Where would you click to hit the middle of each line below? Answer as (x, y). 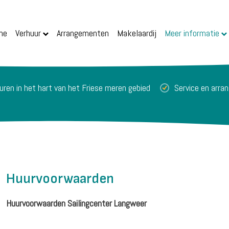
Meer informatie (192, 33)
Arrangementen (83, 33)
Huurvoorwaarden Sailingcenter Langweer (77, 203)
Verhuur (28, 33)
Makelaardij (137, 33)
